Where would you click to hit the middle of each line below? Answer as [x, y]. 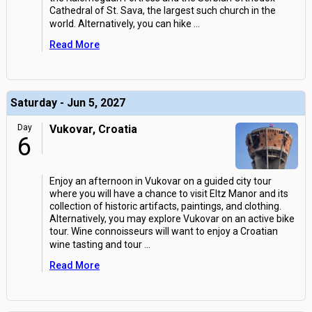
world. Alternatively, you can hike [120, 24]
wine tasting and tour [96, 244]
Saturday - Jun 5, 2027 [68, 103]
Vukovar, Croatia [93, 129]
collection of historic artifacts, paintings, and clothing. [165, 206]
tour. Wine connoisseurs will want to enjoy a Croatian [164, 231]
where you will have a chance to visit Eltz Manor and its [169, 194]
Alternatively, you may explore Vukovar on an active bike [172, 219]
